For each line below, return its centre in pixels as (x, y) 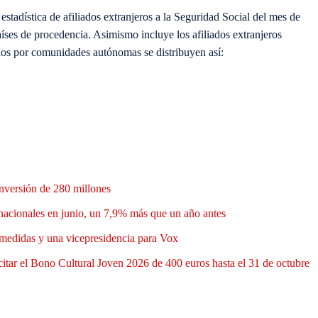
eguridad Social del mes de (240, 17)
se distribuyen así (181, 53)
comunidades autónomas (86, 53)
